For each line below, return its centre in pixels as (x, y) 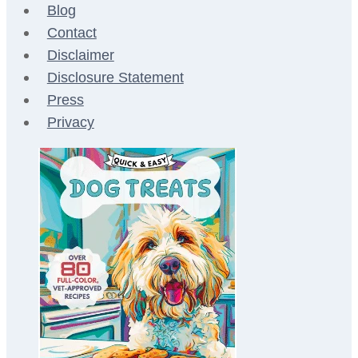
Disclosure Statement (115, 78)
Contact (72, 33)
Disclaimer (80, 56)
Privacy (70, 123)
